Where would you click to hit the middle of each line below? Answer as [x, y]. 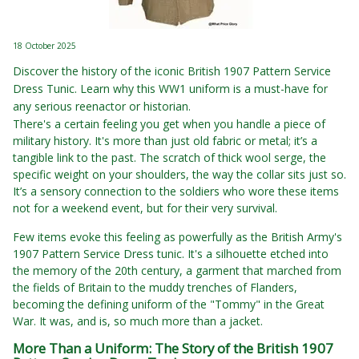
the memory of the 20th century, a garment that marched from [177, 270]
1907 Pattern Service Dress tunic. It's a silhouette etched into [171, 254]
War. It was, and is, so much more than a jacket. [138, 321]
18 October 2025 [44, 46]
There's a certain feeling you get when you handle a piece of [169, 124]
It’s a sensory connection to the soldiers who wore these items [176, 191]
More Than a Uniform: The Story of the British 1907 [173, 348]
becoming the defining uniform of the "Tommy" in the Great [169, 304]
